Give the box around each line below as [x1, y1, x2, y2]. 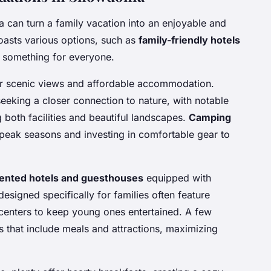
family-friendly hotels [139, 33, 240, 46]
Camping [189, 111, 231, 123]
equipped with [143, 171, 211, 184]
